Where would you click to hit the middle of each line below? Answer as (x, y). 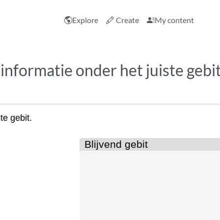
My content (174, 20)
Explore (85, 20)
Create (127, 20)
